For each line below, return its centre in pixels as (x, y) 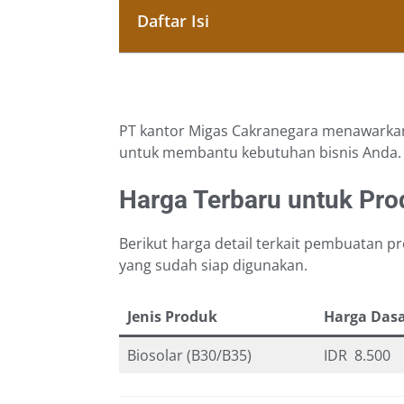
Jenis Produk (172, 317)
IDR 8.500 (357, 356)
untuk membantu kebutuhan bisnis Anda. (260, 153)
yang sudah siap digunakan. (213, 266)
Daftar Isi (173, 21)
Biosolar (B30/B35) (189, 356)
